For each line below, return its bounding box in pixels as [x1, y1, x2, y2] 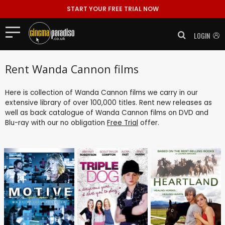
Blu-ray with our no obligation [5, 118, 107, 128]
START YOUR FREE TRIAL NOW [66, 5, 159, 13]
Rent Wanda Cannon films [5, 61, 139, 76]
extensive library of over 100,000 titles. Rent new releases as [5, 97, 212, 107]
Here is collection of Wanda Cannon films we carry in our [5, 87, 198, 97]
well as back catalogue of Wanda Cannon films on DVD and [5, 107, 208, 118]
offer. [138, 118, 159, 128]
